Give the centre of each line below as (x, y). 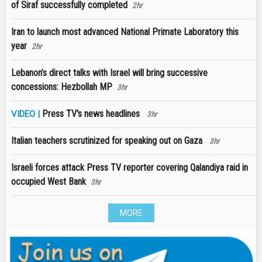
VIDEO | (27, 114)
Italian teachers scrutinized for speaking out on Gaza (108, 141)
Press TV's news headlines (92, 114)
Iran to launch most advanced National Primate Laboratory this (125, 32)
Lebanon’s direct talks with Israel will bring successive (109, 73)
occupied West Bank (49, 182)
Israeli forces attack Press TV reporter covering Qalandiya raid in (130, 168)
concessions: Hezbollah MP (62, 87)
